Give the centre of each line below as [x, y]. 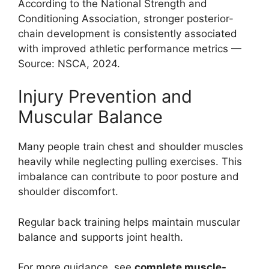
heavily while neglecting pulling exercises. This [130, 162]
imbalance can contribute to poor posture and [128, 177]
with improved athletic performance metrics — [130, 48]
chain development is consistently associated [128, 33]
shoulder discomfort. [68, 192]
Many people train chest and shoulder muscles [131, 147]
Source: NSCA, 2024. [69, 63]
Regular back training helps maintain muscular [129, 222]
